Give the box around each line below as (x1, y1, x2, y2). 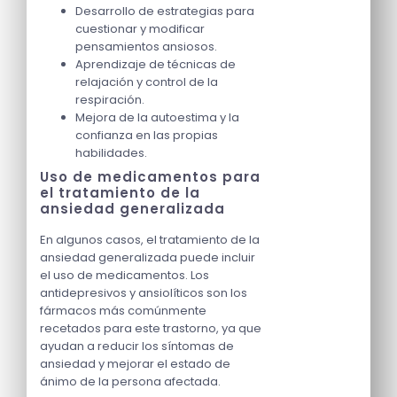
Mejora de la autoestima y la (75, 109, 239, 127)
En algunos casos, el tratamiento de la (40, 231, 260, 249)
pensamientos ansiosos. (75, 38, 217, 56)
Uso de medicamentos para (40, 167, 261, 187)
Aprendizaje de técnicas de (75, 56, 236, 74)
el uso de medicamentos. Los (40, 267, 209, 284)
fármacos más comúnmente (40, 302, 206, 320)
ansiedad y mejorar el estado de (40, 355, 230, 373)
